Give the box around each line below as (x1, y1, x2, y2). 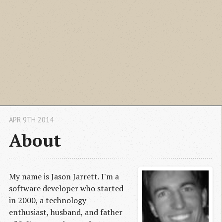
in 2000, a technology (9, 195, 86, 206)
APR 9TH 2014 (9, 115, 54, 125)
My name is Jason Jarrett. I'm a (9, 171, 119, 182)
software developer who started (9, 183, 123, 194)
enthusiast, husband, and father (9, 207, 122, 218)
